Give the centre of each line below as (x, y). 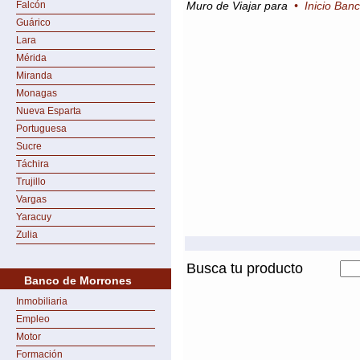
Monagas (37, 93)
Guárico (33, 22)
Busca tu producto (245, 268)
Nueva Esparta (49, 111)
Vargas (31, 199)
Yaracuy (34, 217)
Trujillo (31, 182)
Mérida (31, 58)
